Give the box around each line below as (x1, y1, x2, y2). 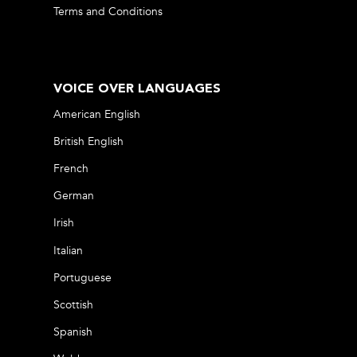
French (53, 160, 89, 176)
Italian (53, 242, 84, 258)
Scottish (53, 297, 94, 313)
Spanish (53, 324, 93, 340)
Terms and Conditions (53, 4, 163, 20)
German (53, 188, 95, 204)
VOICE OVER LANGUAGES (53, 82, 222, 96)
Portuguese (53, 269, 112, 285)
